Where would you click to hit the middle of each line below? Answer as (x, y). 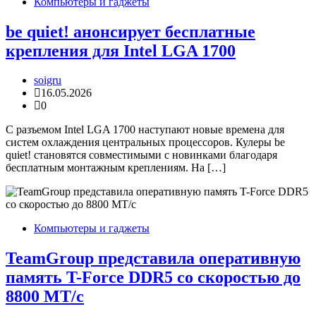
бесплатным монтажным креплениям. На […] (116, 168)
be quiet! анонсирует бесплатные (130, 31)
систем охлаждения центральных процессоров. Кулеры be (145, 142)
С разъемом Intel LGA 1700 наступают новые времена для (145, 130)
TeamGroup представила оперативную (153, 259)
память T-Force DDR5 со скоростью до (153, 278)
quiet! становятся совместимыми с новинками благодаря (141, 155)
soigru (48, 80)
